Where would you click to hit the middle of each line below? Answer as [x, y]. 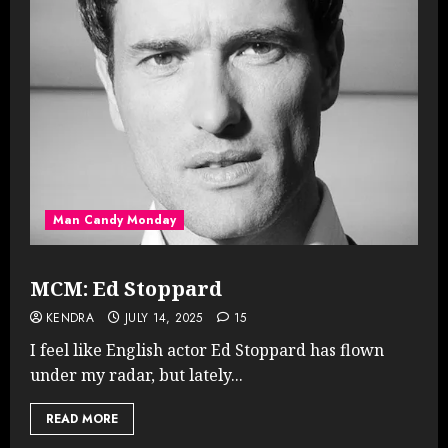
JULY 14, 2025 [163, 317]
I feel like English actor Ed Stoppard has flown [207, 349]
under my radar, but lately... [136, 374]
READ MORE [82, 418]
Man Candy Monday [114, 219]
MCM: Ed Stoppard [126, 288]
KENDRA [70, 317]
